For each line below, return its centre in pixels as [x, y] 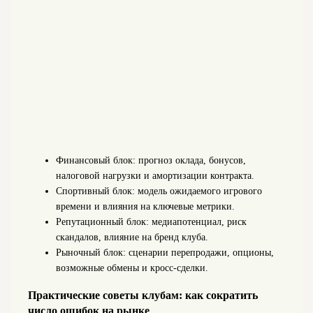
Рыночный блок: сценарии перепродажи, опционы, [165, 253]
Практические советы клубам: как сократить [143, 295]
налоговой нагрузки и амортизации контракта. [155, 176]
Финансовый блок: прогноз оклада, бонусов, [151, 161]
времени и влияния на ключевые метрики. [145, 207]
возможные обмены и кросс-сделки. [132, 268]
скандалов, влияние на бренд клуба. [132, 238]
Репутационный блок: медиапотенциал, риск [151, 222]
